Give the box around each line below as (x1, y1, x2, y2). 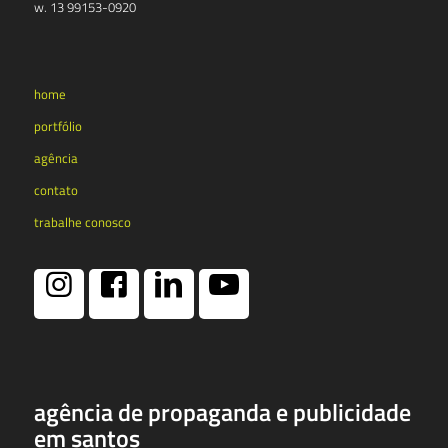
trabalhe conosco (33, 211, 131, 232)
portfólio (33, 115, 82, 136)
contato (33, 179, 78, 200)
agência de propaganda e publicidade (33, 393, 411, 430)
